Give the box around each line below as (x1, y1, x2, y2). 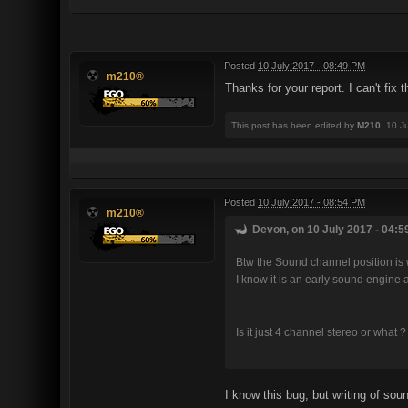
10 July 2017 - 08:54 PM (258, 196, 365, 208)
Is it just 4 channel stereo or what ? (236, 326, 406, 339)
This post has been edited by (231, 119, 357, 130)
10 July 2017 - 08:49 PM (258, 59, 365, 71)
